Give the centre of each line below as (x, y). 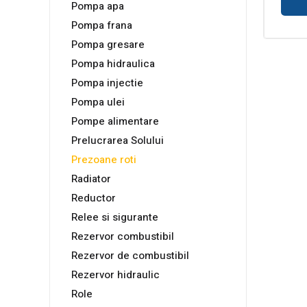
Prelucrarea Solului (118, 141)
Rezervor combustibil (123, 237)
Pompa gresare (108, 45)
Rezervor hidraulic (115, 275)
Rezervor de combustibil (130, 256)
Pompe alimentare (115, 122)
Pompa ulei (98, 102)
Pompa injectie (107, 83)
